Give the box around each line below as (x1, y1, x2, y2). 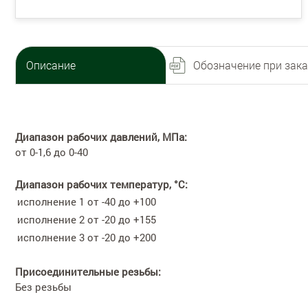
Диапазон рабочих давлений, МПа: (15, 129, 187, 144)
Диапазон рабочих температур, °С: (15, 177, 188, 191)
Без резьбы (15, 279, 71, 294)
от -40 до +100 (87, 194, 156, 208)
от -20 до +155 (87, 212, 156, 226)
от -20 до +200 (87, 230, 156, 244)
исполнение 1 (17, 194, 85, 208)
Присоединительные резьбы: (15, 264, 161, 278)
